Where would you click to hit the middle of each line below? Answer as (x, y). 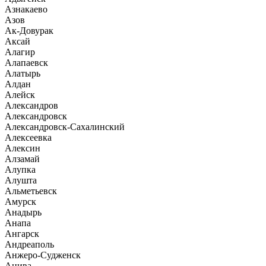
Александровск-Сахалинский (65, 127)
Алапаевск (26, 63)
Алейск (20, 95)
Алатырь (23, 73)
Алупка (20, 170)
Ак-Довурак (29, 31)
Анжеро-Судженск (43, 255)
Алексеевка (28, 137)
